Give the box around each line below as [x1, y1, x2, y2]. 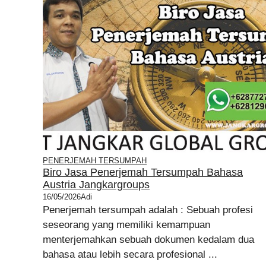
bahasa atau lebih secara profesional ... [43, 249, 217, 260]
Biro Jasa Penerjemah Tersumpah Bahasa [43, 166, 243, 178]
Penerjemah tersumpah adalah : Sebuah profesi [43, 204, 253, 216]
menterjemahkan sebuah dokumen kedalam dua [43, 234, 254, 245]
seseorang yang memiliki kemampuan [43, 219, 210, 230]
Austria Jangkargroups [43, 179, 150, 191]
